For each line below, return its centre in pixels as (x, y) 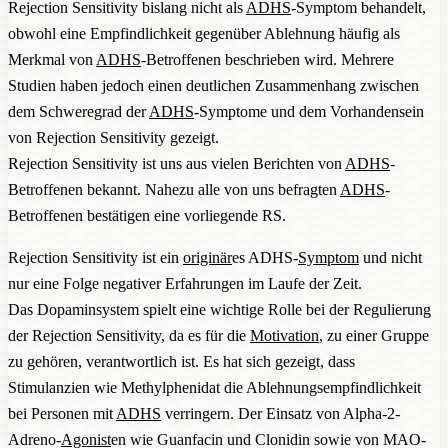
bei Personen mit (62, 413)
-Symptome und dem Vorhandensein (309, 111)
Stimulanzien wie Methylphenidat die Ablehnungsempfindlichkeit (214, 387)
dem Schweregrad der (78, 111)
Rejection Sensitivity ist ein (95, 257)
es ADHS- (265, 257)
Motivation (284, 335)
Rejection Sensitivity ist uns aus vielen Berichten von (176, 163)
